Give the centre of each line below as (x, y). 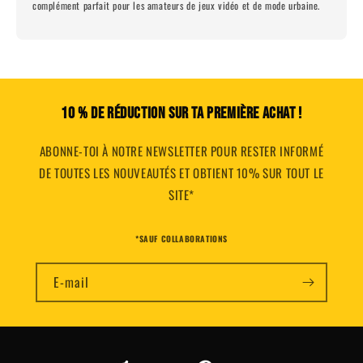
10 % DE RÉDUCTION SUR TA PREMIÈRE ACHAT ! (181, 113)
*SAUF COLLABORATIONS (181, 238)
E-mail (71, 282)
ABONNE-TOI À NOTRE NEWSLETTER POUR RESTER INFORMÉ (181, 151)
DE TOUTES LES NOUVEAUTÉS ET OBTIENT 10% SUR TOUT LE (181, 173)
